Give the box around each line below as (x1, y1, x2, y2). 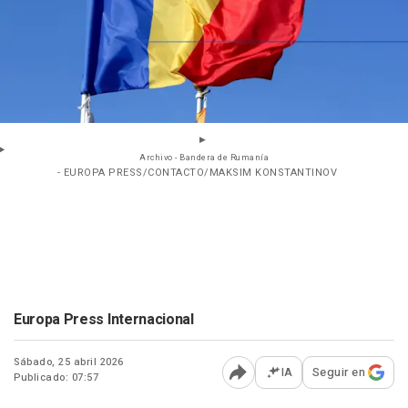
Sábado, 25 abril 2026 (14, 354, 124, 371)
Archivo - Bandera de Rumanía (139, 152, 269, 165)
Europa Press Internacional (14, 309, 194, 331)
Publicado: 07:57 (14, 370, 98, 386)
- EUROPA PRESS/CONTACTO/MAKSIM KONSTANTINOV (56, 165, 338, 181)
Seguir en (311, 363, 365, 382)
